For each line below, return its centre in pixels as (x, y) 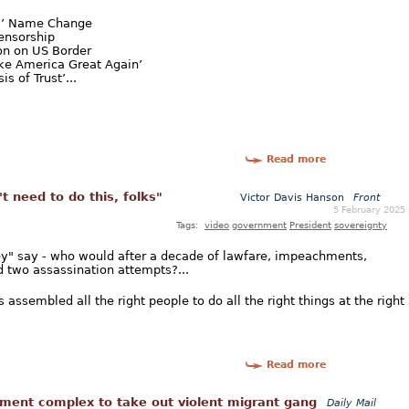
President (310, 225)
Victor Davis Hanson (294, 198)
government (259, 225)
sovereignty (361, 225)
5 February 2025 (369, 210)
